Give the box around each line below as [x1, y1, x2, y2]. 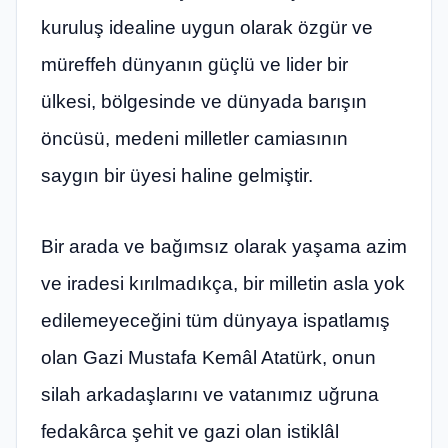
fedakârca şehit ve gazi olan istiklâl [41, 421, 339, 443]
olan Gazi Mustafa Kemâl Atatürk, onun [41, 347, 376, 369]
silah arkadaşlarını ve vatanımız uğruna [41, 384, 379, 406]
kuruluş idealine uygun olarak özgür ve [41, 16, 373, 38]
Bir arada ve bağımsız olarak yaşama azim [41, 236, 407, 258]
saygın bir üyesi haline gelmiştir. [41, 164, 313, 186]
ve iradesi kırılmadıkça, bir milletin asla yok [41, 273, 405, 295]
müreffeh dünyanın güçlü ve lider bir [41, 53, 348, 75]
